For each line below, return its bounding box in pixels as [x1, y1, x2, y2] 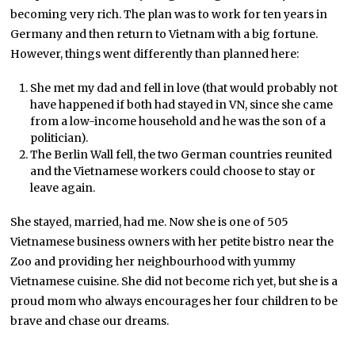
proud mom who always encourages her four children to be [10, 294, 338, 309]
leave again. [29, 181, 95, 196]
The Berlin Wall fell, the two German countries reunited [29, 147, 332, 162]
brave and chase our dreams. [10, 314, 170, 329]
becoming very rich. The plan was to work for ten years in [10, 7, 328, 22]
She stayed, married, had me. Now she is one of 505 [10, 215, 289, 230]
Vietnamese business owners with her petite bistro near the [10, 235, 334, 250]
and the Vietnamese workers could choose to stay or [29, 164, 315, 179]
